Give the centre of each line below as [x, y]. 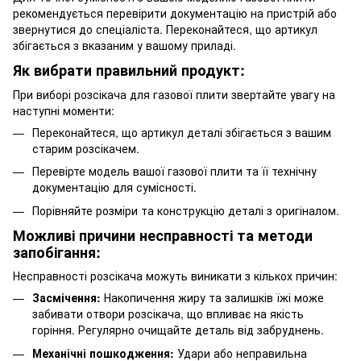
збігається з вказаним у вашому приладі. [124, 46]
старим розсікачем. [86, 148]
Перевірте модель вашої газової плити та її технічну [174, 171]
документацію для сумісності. [114, 187]
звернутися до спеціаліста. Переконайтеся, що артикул [165, 29]
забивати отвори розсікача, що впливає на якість [168, 314]
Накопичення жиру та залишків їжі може [212, 298]
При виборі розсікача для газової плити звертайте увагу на [174, 94]
